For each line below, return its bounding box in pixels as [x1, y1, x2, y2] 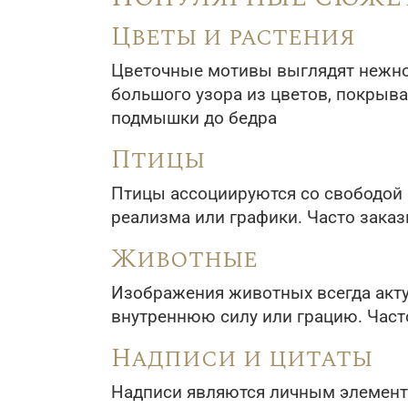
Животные [111, 240, 258, 279]
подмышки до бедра [111, 108, 277, 128]
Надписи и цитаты [111, 339, 372, 378]
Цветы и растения [111, 17, 355, 56]
